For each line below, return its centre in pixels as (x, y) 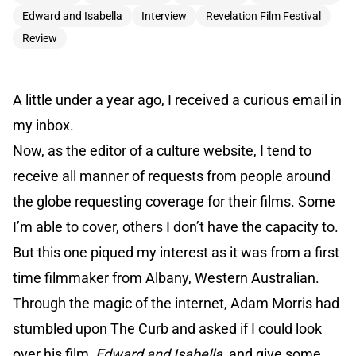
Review (40, 39)
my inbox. (43, 126)
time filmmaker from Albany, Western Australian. (166, 278)
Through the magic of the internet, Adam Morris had (176, 304)
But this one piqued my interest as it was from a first (176, 253)
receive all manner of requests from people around (172, 176)
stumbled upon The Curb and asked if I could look (167, 329)
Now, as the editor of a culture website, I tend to (162, 151)
